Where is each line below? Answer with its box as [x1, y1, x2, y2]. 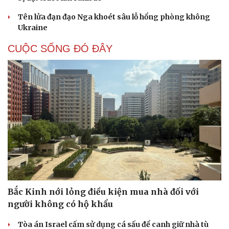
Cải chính [8, 217, 41, 225]
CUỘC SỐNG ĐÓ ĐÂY [8, 43, 112, 55]
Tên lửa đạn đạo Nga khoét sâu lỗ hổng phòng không [18, 12, 210, 22]
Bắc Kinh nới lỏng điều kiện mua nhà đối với [8, 186, 199, 197]
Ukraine [18, 23, 48, 33]
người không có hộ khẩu [8, 198, 113, 209]
